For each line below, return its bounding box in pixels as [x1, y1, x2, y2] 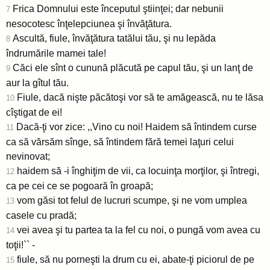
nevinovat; [6, 151, 50, 162]
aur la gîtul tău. [6, 77, 69, 88]
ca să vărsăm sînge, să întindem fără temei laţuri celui [6, 136, 234, 147]
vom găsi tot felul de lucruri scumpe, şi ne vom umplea [17, 195, 247, 206]
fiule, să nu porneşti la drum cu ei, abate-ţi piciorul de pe [17, 254, 254, 265]
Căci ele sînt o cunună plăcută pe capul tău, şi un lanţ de [13, 62, 253, 73]
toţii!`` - [6, 239, 35, 250]
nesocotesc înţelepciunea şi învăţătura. [6, 18, 172, 29]
